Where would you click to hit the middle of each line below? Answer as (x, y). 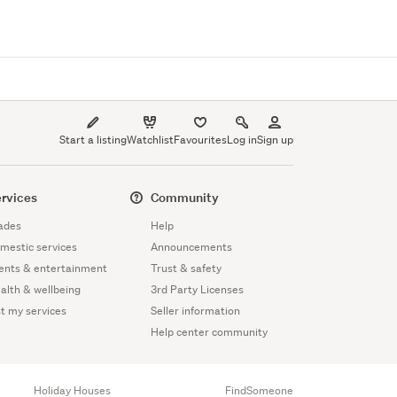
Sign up (275, 140)
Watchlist (150, 140)
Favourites (200, 140)
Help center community (209, 332)
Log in (241, 140)
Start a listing (93, 140)
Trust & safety (186, 269)
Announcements (191, 247)
